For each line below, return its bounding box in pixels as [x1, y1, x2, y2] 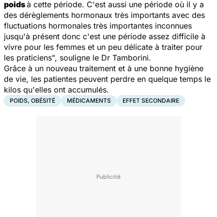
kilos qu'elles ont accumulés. [4, 84, 109, 94]
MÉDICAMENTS [67, 96, 111, 104]
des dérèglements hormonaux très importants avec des [4, 10, 205, 20]
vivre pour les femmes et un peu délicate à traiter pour [4, 42, 202, 52]
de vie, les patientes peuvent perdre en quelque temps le [4, 74, 211, 84]
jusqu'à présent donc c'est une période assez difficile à [4, 31, 205, 41]
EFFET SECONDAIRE [123, 96, 179, 104]
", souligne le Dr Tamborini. [52, 52, 151, 62]
